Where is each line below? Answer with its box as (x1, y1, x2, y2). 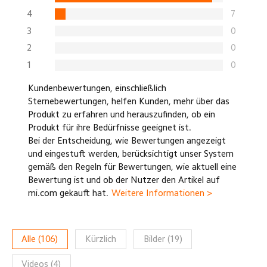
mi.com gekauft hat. (27, 188, 108, 198)
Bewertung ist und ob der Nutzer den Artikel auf (27, 175, 220, 185)
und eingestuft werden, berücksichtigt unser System (27, 149, 234, 159)
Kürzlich (85, 234, 116, 244)
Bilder (143, 234, 165, 244)
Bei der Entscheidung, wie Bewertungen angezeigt (27, 136, 226, 145)
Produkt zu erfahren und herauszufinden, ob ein (27, 110, 215, 119)
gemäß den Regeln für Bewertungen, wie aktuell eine (27, 162, 237, 172)
